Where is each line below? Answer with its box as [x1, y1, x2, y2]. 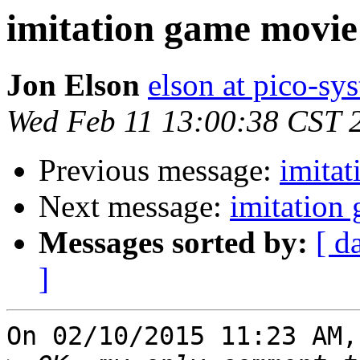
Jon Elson [6, 67, 140, 103]
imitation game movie [6, 7, 358, 49]
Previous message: [39, 153, 280, 188]
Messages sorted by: [39, 225, 308, 260]
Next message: [39, 189, 230, 224]
